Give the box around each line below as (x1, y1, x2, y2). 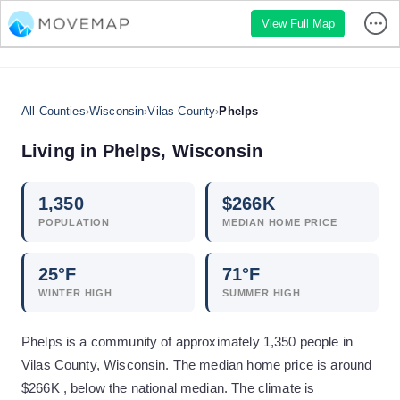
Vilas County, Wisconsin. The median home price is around (21, 357, 372, 372)
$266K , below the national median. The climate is (21, 380, 315, 396)
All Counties (21, 104, 86, 118)
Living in (21, 141, 103, 161)
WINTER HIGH (38, 287, 112, 298)
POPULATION (38, 217, 110, 228)
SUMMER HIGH (222, 287, 301, 298)
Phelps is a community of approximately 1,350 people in (21, 334, 354, 349)
